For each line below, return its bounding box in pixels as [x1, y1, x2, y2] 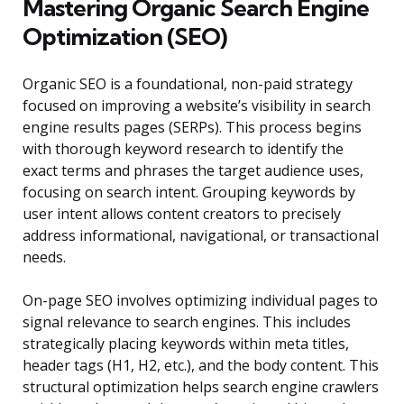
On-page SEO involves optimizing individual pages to [23, 290, 378, 311]
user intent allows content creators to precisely [23, 204, 341, 225]
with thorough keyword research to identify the [23, 139, 344, 160]
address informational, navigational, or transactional [23, 225, 379, 246]
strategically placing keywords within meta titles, [23, 334, 349, 354]
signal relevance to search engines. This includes [23, 312, 351, 333]
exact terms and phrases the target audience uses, [23, 161, 363, 181]
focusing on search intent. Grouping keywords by [23, 182, 355, 203]
